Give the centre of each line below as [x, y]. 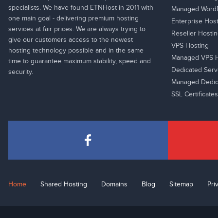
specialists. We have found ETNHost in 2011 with [81, 8]
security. [21, 72]
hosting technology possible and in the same [76, 51]
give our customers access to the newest [71, 40]
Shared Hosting [64, 184]
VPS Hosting [190, 46]
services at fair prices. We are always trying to [77, 29]
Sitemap [181, 184]
